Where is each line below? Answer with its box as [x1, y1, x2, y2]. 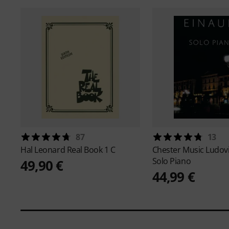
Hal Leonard [20, 144, 67, 156]
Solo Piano [152, 155, 191, 167]
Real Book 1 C [66, 144, 116, 156]
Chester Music [152, 144, 206, 156]
